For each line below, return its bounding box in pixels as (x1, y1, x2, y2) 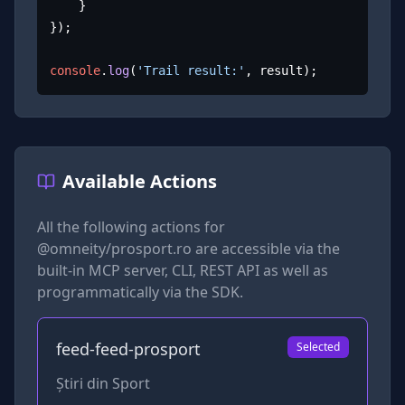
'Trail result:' (137, 63, 246, 79)
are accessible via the (192, 238, 340, 259)
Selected (297, 338, 340, 354)
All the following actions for (37, 216, 225, 237)
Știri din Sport (56, 372, 150, 393)
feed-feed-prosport (56, 337, 201, 360)
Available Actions (62, 168, 217, 193)
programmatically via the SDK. (37, 281, 243, 302)
